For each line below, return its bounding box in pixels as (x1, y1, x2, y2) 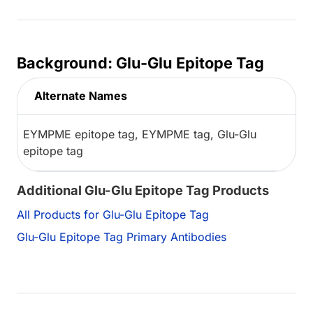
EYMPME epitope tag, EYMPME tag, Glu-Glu (23, 127, 256, 142)
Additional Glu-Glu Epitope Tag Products (17, 182, 269, 198)
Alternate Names (34, 89, 127, 103)
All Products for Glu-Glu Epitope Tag (17, 208, 209, 222)
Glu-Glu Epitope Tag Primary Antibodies (17, 230, 226, 245)
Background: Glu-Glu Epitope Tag (17, 54, 264, 73)
